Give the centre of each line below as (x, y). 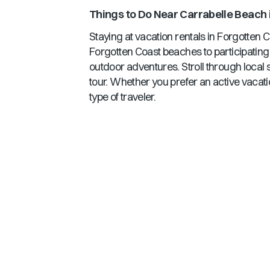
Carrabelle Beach (223, 14)
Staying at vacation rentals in (153, 36)
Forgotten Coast (125, 52)
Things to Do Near (135, 14)
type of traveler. (123, 97)
